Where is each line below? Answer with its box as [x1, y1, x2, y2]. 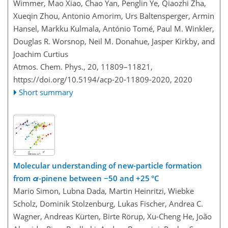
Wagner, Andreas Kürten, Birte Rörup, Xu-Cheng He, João [13, 211, 212, 221]
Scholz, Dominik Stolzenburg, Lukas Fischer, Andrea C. [13, 198, 203, 209]
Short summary [19, 87, 74, 97]
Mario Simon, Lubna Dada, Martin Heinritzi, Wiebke [13, 186, 194, 196]
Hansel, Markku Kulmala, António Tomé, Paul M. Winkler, [13, 23, 214, 34]
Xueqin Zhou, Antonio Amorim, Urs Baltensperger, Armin [13, 10, 214, 21]
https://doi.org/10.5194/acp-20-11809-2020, [13, 74, 172, 84]
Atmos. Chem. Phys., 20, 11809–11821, [13, 61, 153, 72]
